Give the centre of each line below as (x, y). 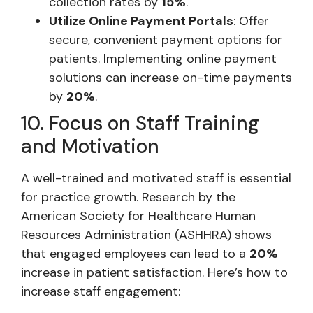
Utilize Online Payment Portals (141, 21)
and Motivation (90, 147)
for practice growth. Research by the (128, 197)
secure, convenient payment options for (166, 40)
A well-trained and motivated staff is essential (156, 179)
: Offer (251, 21)
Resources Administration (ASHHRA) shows (146, 235)
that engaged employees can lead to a (135, 254)
